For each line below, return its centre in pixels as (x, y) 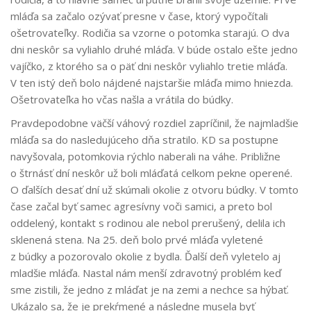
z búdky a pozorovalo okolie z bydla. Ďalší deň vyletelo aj (145, 257)
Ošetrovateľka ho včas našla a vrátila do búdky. (122, 100)
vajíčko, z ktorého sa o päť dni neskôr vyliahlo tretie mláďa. (149, 66)
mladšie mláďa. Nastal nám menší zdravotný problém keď (146, 273)
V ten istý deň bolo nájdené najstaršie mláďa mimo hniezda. (152, 83)
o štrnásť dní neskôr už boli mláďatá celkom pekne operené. (153, 173)
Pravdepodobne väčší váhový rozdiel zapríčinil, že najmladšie (154, 123)
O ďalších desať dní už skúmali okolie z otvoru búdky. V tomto (154, 190)
